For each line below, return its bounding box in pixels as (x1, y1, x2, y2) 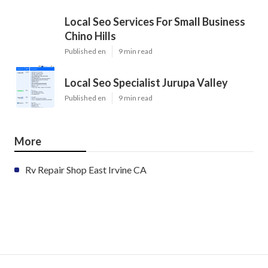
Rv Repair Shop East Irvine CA (25, 163, 147, 175)
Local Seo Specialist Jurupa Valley (65, 75, 228, 89)
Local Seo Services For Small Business (65, 14, 245, 28)
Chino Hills (65, 29, 116, 42)
